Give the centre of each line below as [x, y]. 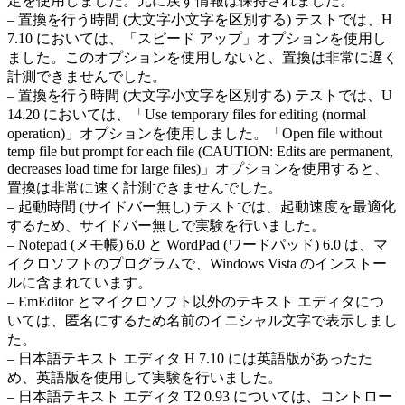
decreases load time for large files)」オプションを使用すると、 [198, 168]
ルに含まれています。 [80, 282]
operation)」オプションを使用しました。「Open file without [195, 133]
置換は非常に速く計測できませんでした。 [145, 187]
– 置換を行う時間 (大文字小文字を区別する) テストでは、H [200, 19]
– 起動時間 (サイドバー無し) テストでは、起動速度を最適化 [202, 206]
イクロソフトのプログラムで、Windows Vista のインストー [197, 263]
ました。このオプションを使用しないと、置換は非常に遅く [202, 57]
